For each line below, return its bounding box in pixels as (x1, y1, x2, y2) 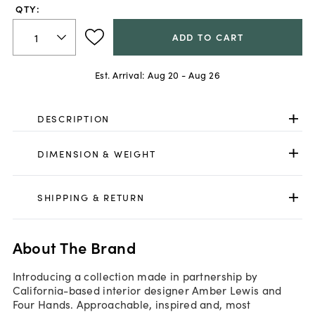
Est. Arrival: (94, 67, 145, 82)
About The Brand (12, 236, 136, 258)
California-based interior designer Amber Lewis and (12, 282, 282, 298)
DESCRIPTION (37, 112, 110, 126)
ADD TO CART (172, 30, 244, 44)
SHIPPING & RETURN (37, 191, 145, 205)
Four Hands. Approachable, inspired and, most (12, 296, 251, 312)
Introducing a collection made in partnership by (12, 268, 258, 284)
